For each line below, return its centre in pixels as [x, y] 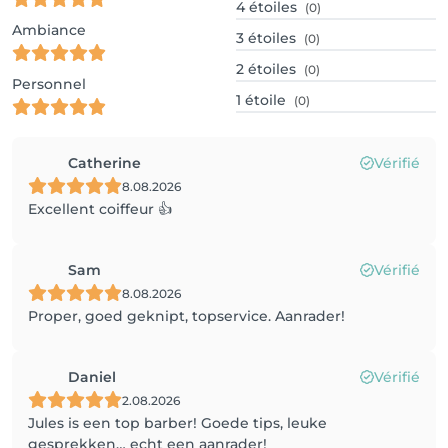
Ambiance [49, 30]
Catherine [104, 163]
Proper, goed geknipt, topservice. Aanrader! [186, 316]
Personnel [49, 84]
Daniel [92, 377]
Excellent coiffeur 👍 [100, 209]
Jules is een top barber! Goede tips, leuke [177, 423]
